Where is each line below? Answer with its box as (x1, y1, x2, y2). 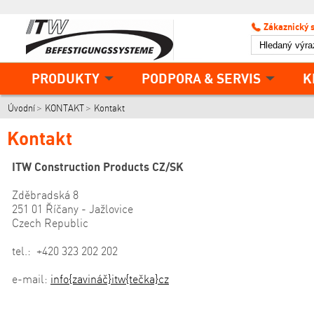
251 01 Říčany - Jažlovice (9, 202, 133, 216)
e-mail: (9, 272, 50, 286)
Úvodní (8, 103, 35, 114)
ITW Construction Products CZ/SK (12, 160, 184, 174)
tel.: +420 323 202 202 (9, 244, 118, 258)
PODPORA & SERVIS (142, 70, 261, 86)
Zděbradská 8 (9, 188, 78, 202)
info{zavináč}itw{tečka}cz (50, 272, 169, 286)
